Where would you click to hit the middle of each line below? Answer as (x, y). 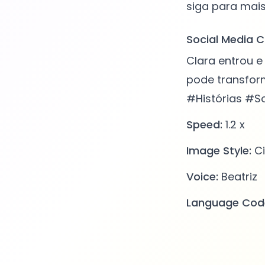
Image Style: (219, 151)
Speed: (204, 125)
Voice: (202, 177)
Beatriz (237, 177)
